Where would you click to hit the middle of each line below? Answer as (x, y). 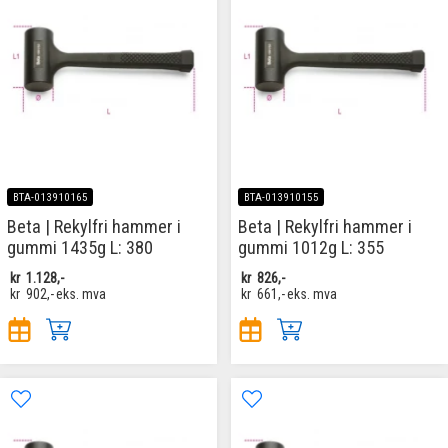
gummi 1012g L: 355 (311, 247)
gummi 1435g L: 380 (80, 247)
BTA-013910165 (50, 197)
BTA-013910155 (281, 197)
